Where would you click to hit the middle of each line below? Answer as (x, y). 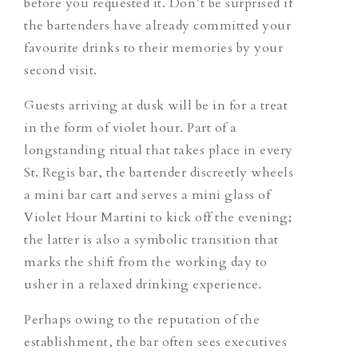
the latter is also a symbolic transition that (151, 239)
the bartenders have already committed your (157, 25)
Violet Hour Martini (86, 217)
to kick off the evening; (219, 217)
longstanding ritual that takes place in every (159, 150)
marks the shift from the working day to (146, 262)
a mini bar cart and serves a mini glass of (147, 195)
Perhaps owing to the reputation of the (142, 319)
